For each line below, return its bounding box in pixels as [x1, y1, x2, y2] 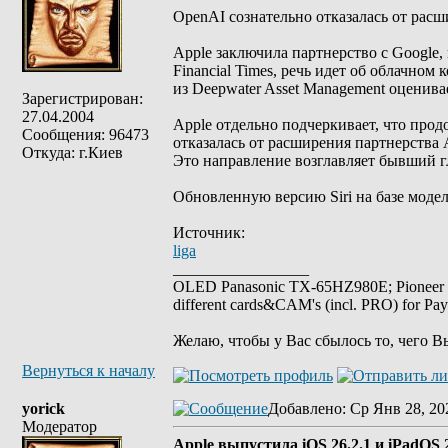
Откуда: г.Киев [22, 144, 123, 161]
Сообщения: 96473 [22, 126, 149, 143]
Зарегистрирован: [22, 90, 143, 107]
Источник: [173, 224, 245, 241]
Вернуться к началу [22, 362, 155, 379]
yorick [22, 400, 65, 417]
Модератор [22, 418, 97, 435]
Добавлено [268, 400, 342, 417]
